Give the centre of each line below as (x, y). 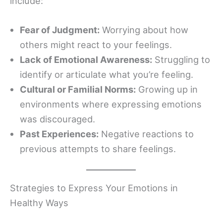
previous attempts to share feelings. (98, 148)
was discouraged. (57, 119)
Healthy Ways (39, 203)
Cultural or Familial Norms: (78, 89)
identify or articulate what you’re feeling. (107, 74)
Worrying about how (144, 29)
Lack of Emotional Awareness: (86, 59)
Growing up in (167, 89)
